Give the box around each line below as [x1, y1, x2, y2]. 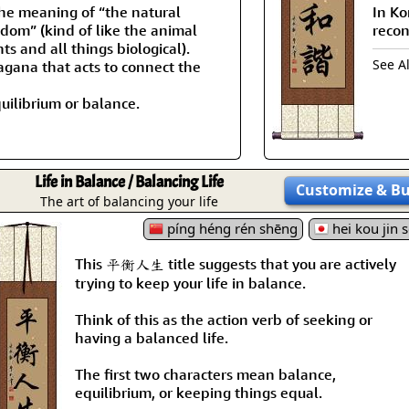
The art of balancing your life [40, 192, 218, 210]
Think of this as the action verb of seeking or [75, 309, 372, 329]
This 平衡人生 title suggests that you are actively [75, 254, 396, 273]
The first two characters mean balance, [75, 364, 336, 383]
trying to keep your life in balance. [75, 273, 306, 292]
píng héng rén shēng [163, 218, 298, 237]
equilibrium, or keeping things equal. [75, 383, 322, 402]
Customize [296, 179, 372, 200]
